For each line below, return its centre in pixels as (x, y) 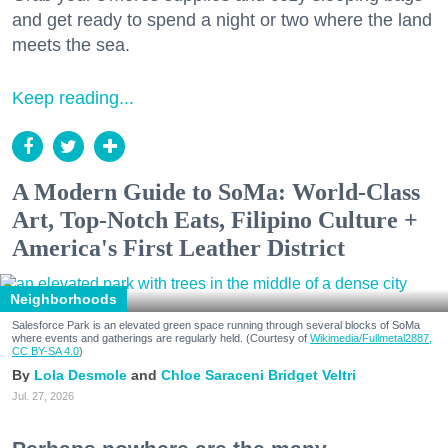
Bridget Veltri (312, 375)
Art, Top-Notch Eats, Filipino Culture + (215, 220)
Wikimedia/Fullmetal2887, (371, 338)
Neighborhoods (63, 299)
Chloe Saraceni (212, 375)
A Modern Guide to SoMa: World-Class (216, 192)
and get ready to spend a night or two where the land (222, 20)
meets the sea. (71, 45)
